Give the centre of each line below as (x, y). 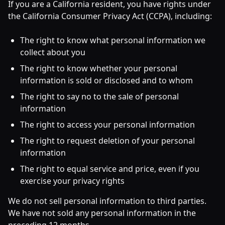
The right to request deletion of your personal (107, 141)
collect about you (53, 52)
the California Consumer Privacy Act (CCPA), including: (110, 16)
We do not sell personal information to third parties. (107, 201)
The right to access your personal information (107, 125)
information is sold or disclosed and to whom (106, 80)
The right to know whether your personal (99, 68)
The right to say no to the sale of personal (99, 96)
